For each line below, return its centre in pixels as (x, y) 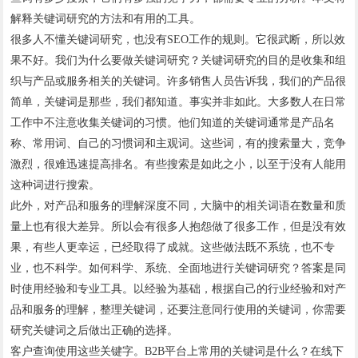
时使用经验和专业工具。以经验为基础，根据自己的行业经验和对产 (179, 289)
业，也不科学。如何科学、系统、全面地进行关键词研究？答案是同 (179, 268)
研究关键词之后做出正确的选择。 (95, 331)
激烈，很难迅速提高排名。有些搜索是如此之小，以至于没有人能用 (179, 165)
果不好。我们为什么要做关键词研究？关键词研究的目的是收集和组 (179, 61)
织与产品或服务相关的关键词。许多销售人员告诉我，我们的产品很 (179, 82)
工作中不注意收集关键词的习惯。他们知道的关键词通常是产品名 (173, 123)
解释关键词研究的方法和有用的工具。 (106, 19)
